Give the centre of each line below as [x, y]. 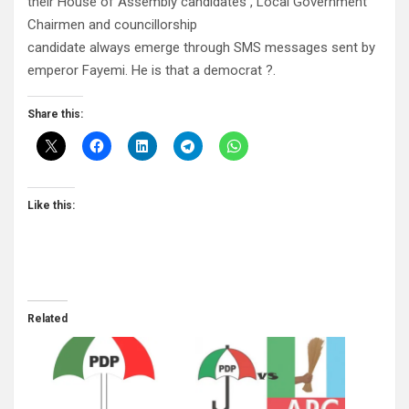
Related [47, 319]
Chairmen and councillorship [112, 25]
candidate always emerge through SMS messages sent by [201, 48]
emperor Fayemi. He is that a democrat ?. [152, 71]
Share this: [55, 115]
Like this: [51, 206]
